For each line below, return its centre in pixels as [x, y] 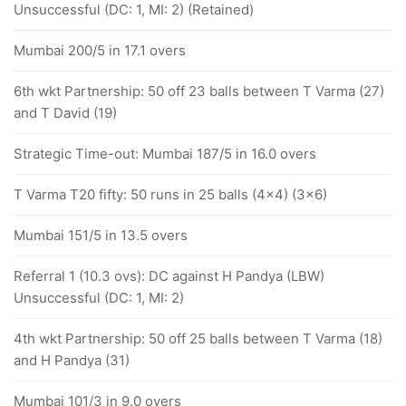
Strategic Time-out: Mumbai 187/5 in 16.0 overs [165, 154]
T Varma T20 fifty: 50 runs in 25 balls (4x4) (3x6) [170, 194]
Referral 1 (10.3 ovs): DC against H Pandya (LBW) [169, 276]
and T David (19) [65, 113]
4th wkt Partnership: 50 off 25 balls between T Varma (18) [198, 338]
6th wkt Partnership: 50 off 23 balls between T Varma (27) [199, 91]
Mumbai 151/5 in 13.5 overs [101, 235]
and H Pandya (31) [72, 360]
